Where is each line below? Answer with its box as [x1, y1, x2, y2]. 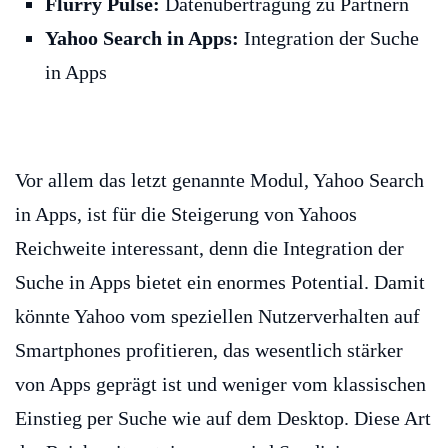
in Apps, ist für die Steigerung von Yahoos [15, 203, 357, 225]
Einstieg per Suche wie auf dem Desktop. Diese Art [15, 407, 431, 429]
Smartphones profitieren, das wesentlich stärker [15, 339, 403, 361]
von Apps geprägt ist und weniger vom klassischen [15, 373, 426, 395]
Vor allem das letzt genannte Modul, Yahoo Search [15, 169, 424, 191]
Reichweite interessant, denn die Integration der [15, 237, 404, 259]
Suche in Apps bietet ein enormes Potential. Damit [15, 271, 425, 293]
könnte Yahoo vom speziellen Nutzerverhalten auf [15, 305, 420, 327]
